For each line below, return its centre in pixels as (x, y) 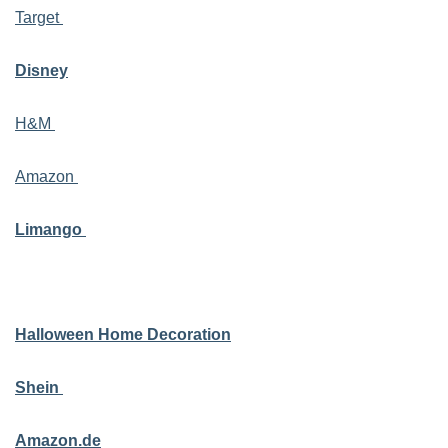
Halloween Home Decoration (123, 334)
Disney (41, 70)
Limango (50, 229)
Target (39, 17)
